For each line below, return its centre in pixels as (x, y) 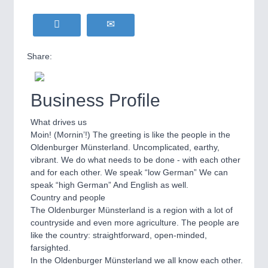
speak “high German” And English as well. (109, 185)
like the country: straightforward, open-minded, (119, 235)
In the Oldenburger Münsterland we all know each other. (137, 260)
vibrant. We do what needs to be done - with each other (135, 160)
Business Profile (95, 100)
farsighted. (51, 248)
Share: (39, 56)
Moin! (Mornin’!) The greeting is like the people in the (130, 135)
